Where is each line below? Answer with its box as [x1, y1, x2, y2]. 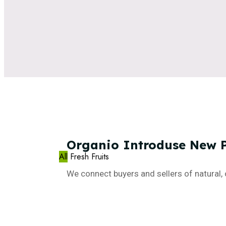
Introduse [123, 137, 186, 152]
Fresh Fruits [70, 150, 109, 162]
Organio [67, 137, 119, 152]
